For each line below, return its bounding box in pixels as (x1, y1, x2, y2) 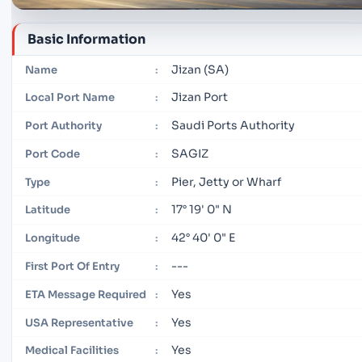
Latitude (25, 203, 70, 217)
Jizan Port (171, 90, 229, 105)
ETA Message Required (25, 287, 146, 301)
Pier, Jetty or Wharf (171, 174, 282, 189)
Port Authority (25, 119, 102, 133)
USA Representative (25, 315, 133, 330)
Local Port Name (25, 90, 115, 105)
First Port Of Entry (25, 259, 120, 273)
